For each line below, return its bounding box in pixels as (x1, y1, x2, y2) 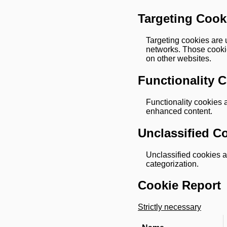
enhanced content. (146, 106, 212, 116)
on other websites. (146, 54, 211, 63)
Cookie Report (138, 178, 221, 193)
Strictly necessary (138, 203, 201, 212)
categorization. (146, 159, 199, 168)
